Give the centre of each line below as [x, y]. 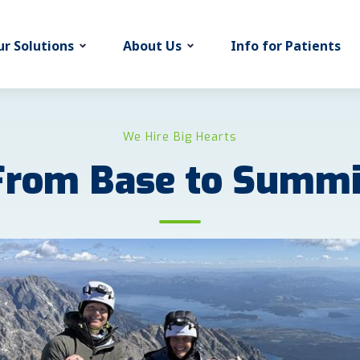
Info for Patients [286, 49]
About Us [152, 49]
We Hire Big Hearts [180, 137]
